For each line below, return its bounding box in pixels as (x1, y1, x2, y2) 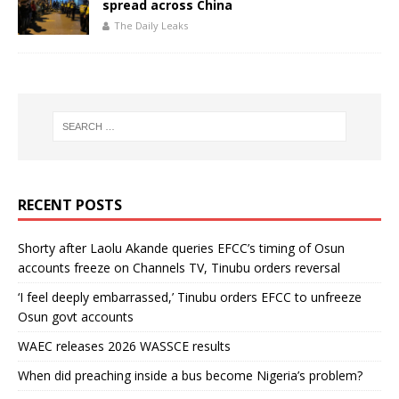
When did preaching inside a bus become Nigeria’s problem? (18, 366, 362, 384)
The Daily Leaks (114, 18, 188, 32)
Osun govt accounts (18, 307, 134, 325)
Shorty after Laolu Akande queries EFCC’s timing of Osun (18, 239, 345, 256)
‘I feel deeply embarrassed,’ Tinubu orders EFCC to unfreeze (18, 288, 362, 305)
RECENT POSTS (18, 194, 122, 215)
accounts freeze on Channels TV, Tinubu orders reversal (18, 258, 340, 276)
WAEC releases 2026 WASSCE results (18, 337, 231, 354)
